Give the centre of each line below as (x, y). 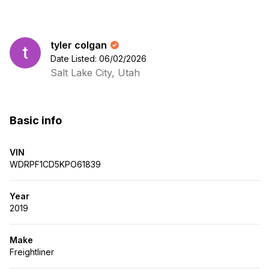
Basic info (36, 120)
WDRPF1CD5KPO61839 (55, 164)
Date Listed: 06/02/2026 (98, 59)
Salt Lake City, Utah (95, 73)
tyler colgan (79, 45)
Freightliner (32, 252)
